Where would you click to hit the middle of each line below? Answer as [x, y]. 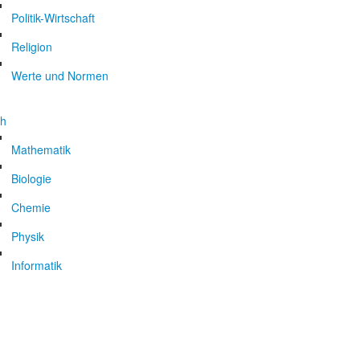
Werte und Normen [60, 76]
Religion [32, 47]
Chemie [31, 207]
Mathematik [41, 149]
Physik [28, 236]
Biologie [31, 178]
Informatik [37, 265]
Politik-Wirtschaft [53, 18]
